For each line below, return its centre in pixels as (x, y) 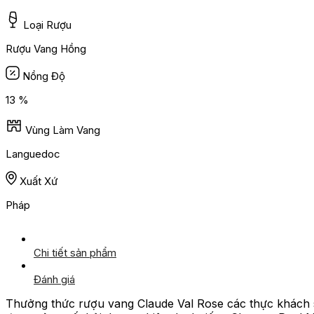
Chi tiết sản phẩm (75, 253)
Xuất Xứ (39, 182)
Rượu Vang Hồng (46, 49)
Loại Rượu (47, 25)
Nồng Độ (44, 76)
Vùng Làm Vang (63, 130)
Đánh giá (54, 280)
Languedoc (33, 154)
